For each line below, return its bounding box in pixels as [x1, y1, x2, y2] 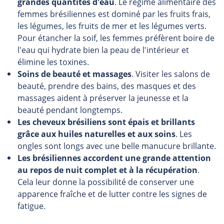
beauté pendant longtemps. [17, 104, 122, 115]
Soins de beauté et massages [17, 68, 131, 79]
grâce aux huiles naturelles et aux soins [17, 128, 175, 139]
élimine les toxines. [17, 56, 89, 67]
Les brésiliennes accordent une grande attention [17, 152, 211, 163]
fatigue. [17, 200, 45, 211]
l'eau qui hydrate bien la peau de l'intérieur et [17, 44, 189, 55]
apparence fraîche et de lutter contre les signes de [17, 188, 207, 199]
